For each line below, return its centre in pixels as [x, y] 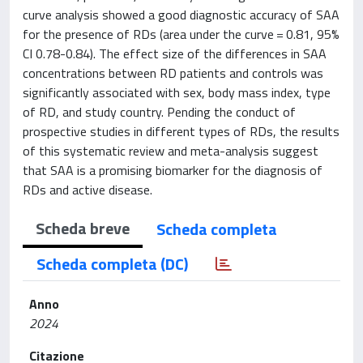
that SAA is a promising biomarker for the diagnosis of [173, 170]
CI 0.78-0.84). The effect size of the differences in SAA [175, 53]
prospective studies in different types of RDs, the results [181, 131]
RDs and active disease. [88, 190]
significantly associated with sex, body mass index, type [177, 92]
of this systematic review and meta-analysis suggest [171, 151]
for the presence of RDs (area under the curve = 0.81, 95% [181, 34]
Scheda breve [83, 228]
